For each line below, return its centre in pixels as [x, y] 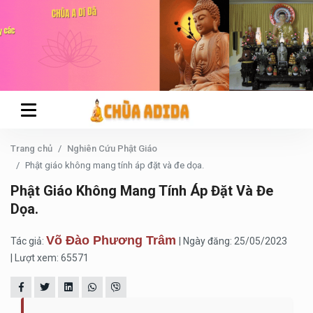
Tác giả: [28, 241]
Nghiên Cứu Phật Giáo [112, 148]
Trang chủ [31, 148]
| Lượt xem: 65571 [50, 258]
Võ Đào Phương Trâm [111, 240]
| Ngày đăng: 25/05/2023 [233, 241]
